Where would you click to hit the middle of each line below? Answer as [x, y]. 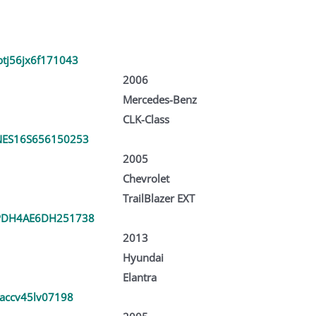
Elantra [139, 277]
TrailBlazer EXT [158, 198]
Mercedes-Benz [159, 99]
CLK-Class [146, 119]
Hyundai [143, 257]
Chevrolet [146, 178]
